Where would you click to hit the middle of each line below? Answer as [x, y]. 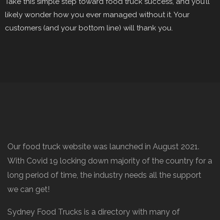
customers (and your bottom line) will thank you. [89, 28]
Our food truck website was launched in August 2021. [103, 147]
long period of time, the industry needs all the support [104, 175]
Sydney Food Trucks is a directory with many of [94, 212]
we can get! [28, 190]
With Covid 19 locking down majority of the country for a [110, 161]
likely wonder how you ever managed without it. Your [97, 15]
